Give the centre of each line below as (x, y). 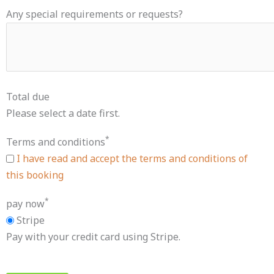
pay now (25, 203)
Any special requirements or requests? (94, 14)
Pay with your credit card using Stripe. (93, 236)
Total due (28, 96)
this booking (35, 175)
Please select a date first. (63, 113)
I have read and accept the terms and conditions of (132, 158)
